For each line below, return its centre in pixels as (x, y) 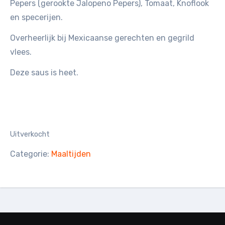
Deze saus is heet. (44, 73)
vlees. (21, 52)
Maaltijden (71, 154)
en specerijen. (36, 18)
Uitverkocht (30, 134)
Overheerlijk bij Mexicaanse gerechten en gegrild (102, 38)
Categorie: (31, 154)
